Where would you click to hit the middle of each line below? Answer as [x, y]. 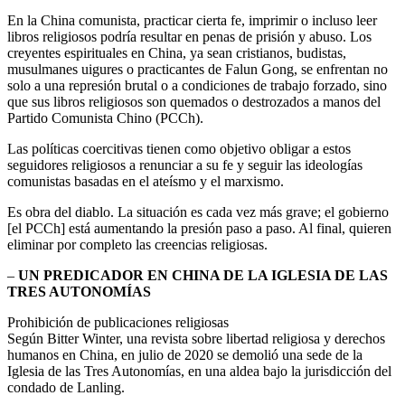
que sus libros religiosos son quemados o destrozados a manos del [194, 102]
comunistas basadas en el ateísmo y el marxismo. [146, 182]
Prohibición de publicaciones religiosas [118, 323]
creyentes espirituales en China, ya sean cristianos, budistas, [177, 53]
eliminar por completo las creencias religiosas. [137, 245]
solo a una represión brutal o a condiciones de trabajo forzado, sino [197, 86]
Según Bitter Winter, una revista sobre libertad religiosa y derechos [196, 339]
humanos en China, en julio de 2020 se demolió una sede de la [185, 355]
